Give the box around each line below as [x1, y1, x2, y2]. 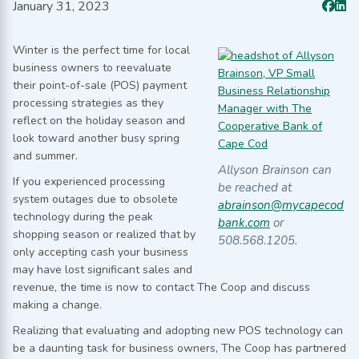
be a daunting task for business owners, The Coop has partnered [13, 340, 346, 356]
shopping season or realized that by [13, 226, 196, 242]
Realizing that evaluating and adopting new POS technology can [13, 322, 343, 338]
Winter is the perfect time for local [13, 42, 190, 58]
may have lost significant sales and [13, 261, 192, 277]
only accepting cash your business [13, 244, 188, 260]
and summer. [13, 147, 78, 163]
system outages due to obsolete [13, 191, 178, 207]
